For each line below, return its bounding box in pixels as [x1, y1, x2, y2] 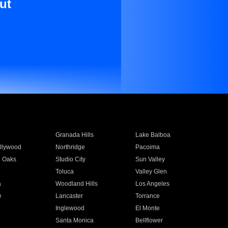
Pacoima [135, 144, 160, 151]
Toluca [55, 168, 74, 175]
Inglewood [55, 205, 84, 212]
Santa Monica [55, 217, 94, 224]
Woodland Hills [55, 180, 98, 187]
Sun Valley [135, 156, 165, 163]
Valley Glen [135, 168, 167, 175]
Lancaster [55, 192, 83, 199]
